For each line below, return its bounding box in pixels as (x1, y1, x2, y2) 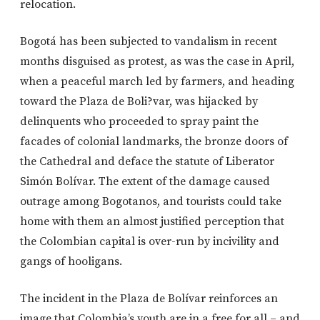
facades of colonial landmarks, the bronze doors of (20, 134, 288, 149)
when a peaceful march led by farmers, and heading (20, 74, 294, 89)
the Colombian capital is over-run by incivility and (20, 234, 279, 249)
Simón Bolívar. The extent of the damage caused (20, 174, 270, 189)
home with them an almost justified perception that (20, 214, 284, 229)
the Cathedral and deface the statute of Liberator (20, 154, 274, 169)
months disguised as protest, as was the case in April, (20, 54, 294, 69)
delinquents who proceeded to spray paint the (20, 114, 259, 129)
